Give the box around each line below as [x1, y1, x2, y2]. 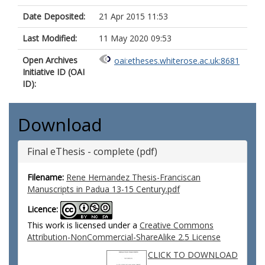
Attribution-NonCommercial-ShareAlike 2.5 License [27, 231, 221, 243]
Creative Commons [140, 219, 214, 231]
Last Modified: [22, 33, 77, 44]
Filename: [27, 172, 64, 183]
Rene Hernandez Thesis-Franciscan [66, 172, 201, 183]
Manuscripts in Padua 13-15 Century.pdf [27, 183, 180, 195]
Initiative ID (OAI [22, 66, 85, 77]
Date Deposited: [22, 11, 85, 22]
